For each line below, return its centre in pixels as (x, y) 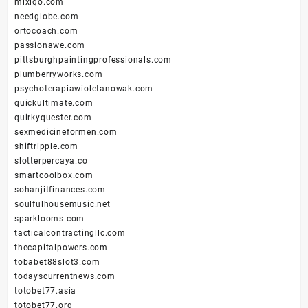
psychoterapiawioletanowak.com (84, 89)
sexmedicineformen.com (66, 132)
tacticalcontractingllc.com (70, 233)
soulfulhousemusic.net (63, 205)
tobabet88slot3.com (57, 262)
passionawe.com (50, 46)
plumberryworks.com (59, 75)
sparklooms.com (50, 219)
